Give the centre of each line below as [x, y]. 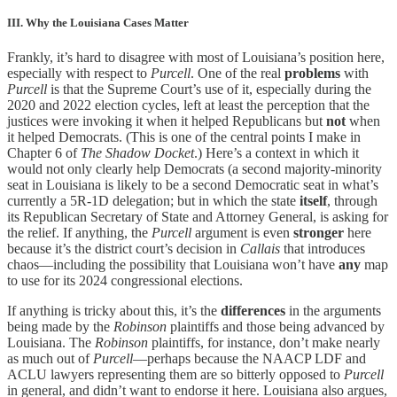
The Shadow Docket [137, 152]
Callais [260, 248]
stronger [319, 232]
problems [312, 73]
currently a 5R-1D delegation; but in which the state [153, 200]
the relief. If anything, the [79, 232]
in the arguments [333, 310]
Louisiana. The [51, 342]
